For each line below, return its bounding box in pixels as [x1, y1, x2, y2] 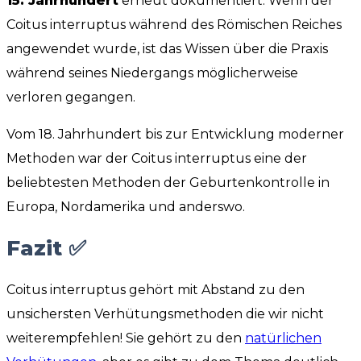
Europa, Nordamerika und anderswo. [6, 198, 245, 214]
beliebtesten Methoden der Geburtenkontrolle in [6, 174, 330, 190]
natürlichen [245, 330, 322, 346]
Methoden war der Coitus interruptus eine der [6, 150, 307, 166]
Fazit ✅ [6, 235, 86, 262]
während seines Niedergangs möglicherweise [6, 64, 298, 81]
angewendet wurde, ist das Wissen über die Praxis [6, 40, 328, 56]
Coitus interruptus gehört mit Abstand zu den [6, 281, 305, 297]
